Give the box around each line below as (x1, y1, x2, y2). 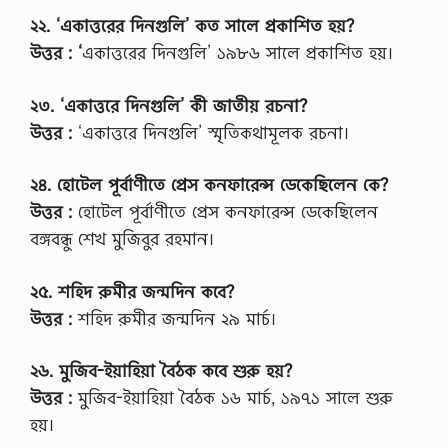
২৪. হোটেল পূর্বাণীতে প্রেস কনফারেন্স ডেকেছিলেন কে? (30, 173, 388, 197)
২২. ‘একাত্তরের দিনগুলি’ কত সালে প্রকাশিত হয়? (30, 14, 354, 38)
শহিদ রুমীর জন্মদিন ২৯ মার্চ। (72, 306, 276, 330)
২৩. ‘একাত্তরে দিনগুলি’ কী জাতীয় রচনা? (30, 93, 307, 117)
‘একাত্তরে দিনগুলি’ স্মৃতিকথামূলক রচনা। (72, 120, 349, 144)
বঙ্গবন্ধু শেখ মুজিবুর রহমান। (30, 227, 214, 251)
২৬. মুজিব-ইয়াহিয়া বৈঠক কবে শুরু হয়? (30, 359, 292, 383)
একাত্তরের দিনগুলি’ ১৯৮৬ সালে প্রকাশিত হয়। (82, 41, 393, 65)
